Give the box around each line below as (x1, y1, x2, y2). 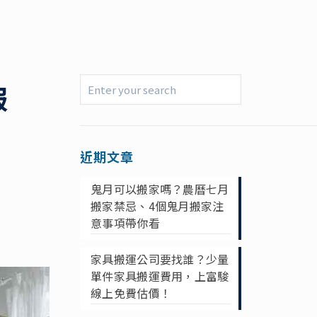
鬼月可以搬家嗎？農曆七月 (90, 180, 229, 197)
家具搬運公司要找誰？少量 (90, 250, 229, 267)
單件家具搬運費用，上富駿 (90, 267, 229, 284)
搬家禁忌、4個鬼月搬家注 (90, 197, 224, 214)
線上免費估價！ (90, 284, 172, 301)
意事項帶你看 (90, 214, 160, 231)
